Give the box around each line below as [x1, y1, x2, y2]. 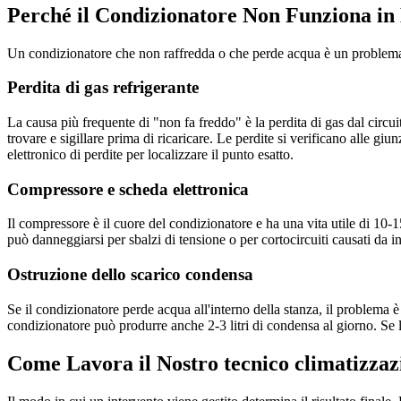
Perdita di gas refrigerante [7, 78, 199, 98]
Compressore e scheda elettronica [7, 179, 249, 199]
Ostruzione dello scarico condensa [7, 265, 253, 285]
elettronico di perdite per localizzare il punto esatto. [7, 146, 294, 162]
